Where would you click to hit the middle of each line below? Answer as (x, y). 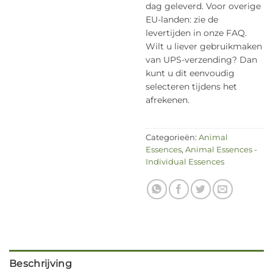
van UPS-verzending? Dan (201, 59)
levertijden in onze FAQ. (196, 33)
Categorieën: (172, 137)
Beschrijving (41, 263)
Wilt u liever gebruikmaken (204, 46)
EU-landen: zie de (182, 19)
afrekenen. (168, 100)
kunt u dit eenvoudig (190, 73)
